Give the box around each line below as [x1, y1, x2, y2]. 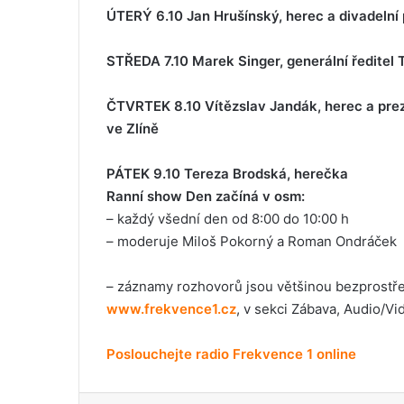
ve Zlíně [106, 120, 159, 138]
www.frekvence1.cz [106, 300, 236, 318]
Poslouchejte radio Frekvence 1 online [106, 345, 356, 363]
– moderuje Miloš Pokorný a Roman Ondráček [106, 233, 397, 251]
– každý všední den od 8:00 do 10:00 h [106, 210, 349, 228]
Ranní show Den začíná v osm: [106, 188, 305, 206]
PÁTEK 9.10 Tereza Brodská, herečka [106, 165, 348, 183]
